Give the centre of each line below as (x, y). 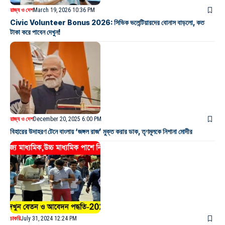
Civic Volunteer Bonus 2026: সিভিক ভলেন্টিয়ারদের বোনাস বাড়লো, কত (107, 22)
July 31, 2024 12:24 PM (49, 218)
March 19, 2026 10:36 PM (64, 10)
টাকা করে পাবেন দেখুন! (35, 32)
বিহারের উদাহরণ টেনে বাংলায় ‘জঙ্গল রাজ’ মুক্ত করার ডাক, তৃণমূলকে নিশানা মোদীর (101, 131)
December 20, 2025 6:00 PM (67, 119)
